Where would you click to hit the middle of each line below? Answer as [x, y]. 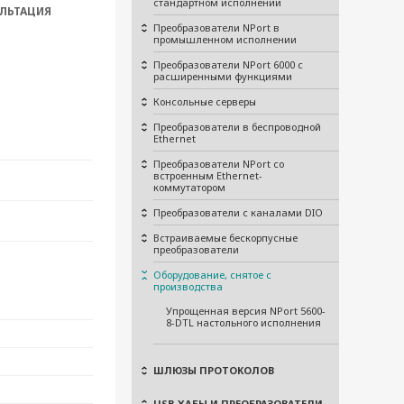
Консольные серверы [205, 101]
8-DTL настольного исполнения [243, 322]
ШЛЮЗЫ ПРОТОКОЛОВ [214, 370]
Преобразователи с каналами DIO [238, 212]
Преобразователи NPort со [219, 164]
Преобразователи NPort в [216, 28]
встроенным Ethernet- [208, 175]
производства [188, 286]
